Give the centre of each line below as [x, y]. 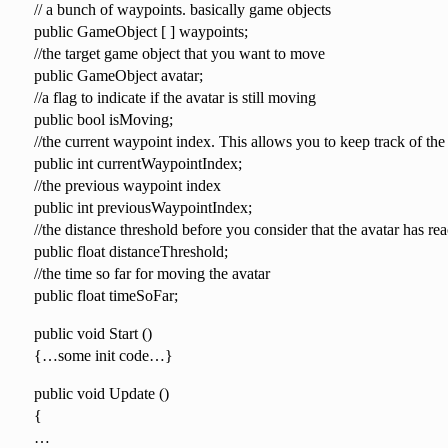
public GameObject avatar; [118, 75]
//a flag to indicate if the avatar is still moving [174, 97]
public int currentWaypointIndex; [137, 163]
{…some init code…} [103, 355]
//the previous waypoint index [127, 185]
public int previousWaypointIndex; [142, 207]
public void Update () [101, 393]
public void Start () [92, 333]
